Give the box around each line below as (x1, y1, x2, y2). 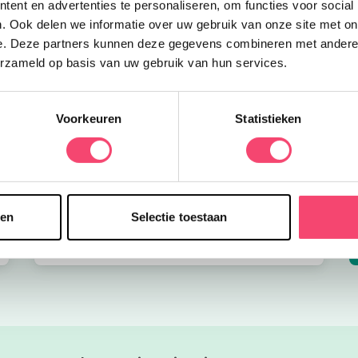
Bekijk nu (153, 225, 205, 239)
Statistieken (235, 111, 302, 125)
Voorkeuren (56, 111, 121, 125)
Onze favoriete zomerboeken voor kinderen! (50, 189, 308, 206)
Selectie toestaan (130, 209, 228, 224)
